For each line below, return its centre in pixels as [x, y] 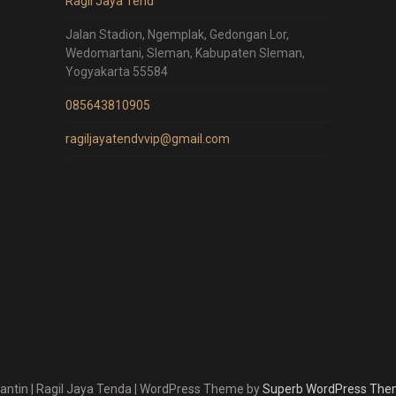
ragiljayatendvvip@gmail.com [147, 139]
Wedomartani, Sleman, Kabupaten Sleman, [185, 53]
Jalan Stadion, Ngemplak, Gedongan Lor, [177, 35]
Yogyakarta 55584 [116, 72]
